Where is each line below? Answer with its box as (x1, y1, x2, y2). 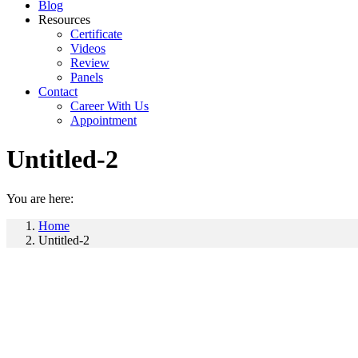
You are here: (6, 191, 74, 205)
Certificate (70, 27, 122, 41)
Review (70, 56, 109, 70)
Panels (70, 70, 103, 84)
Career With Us (70, 99, 149, 113)
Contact (38, 85, 78, 98)
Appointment (70, 113, 137, 127)
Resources (38, 13, 90, 26)
